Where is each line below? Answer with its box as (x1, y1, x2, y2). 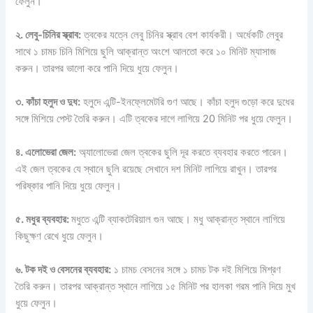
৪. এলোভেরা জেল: (15, 146, 77, 159)
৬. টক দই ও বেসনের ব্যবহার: (15, 263, 112, 277)
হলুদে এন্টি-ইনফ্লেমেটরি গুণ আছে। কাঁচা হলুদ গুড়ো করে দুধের (80, 96, 295, 109)
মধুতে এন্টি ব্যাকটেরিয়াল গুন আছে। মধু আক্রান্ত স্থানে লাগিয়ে (71, 213, 286, 226)
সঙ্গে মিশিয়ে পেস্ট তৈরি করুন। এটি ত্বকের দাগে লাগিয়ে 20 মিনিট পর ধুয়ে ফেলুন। (15, 112, 293, 126)
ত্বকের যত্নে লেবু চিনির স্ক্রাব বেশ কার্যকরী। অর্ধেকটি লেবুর (81, 29, 284, 42)
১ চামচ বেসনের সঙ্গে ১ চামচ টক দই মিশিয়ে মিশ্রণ (111, 263, 282, 277)
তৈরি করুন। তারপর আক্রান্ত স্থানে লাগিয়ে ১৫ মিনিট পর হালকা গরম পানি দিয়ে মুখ (15, 280, 296, 293)
